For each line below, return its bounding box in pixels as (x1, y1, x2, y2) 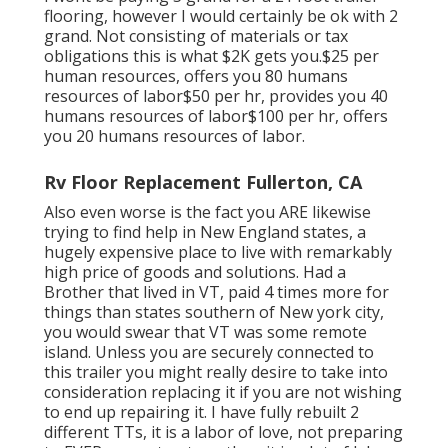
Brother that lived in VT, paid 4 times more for (44, 281, 389, 304)
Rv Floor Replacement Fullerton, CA (44, 170, 362, 195)
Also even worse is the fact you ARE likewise (44, 201, 371, 224)
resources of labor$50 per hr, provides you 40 (44, 85, 388, 108)
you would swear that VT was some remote (44, 321, 367, 344)
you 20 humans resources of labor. (44, 125, 305, 148)
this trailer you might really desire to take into (44, 361, 388, 384)
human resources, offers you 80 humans (44, 65, 348, 88)
